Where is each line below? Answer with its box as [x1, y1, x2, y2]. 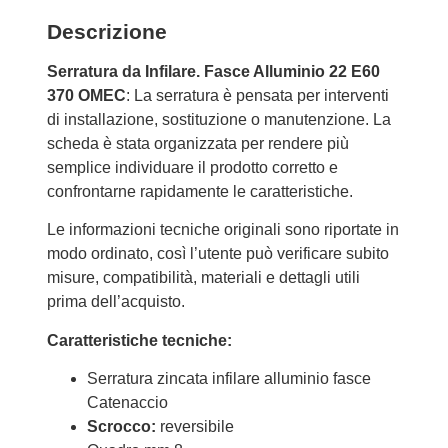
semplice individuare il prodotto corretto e [46, 158, 338, 176]
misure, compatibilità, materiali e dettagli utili [46, 269, 360, 287]
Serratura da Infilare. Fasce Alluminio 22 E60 [46, 62, 380, 80]
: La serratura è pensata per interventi [125, 86, 389, 104]
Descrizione [46, 19, 167, 43]
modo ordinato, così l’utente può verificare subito [46, 245, 389, 263]
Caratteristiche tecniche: [46, 331, 232, 349]
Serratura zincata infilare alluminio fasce [86, 370, 371, 388]
